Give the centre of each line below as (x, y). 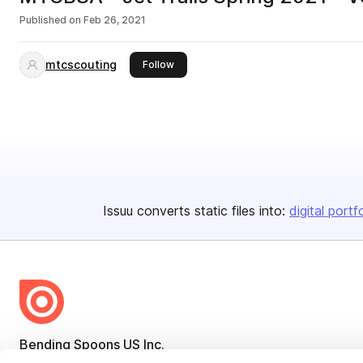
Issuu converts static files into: (194, 211)
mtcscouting (81, 64)
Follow (158, 64)
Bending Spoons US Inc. (92, 344)
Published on (50, 20)
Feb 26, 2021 (115, 20)
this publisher (206, 64)
